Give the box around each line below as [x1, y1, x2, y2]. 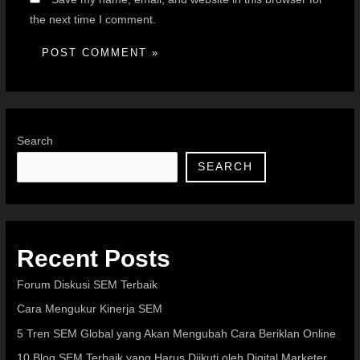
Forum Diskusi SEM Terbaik [17, 278, 158, 291]
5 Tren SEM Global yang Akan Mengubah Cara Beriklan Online [17, 327, 337, 340]
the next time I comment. [29, 14, 156, 27]
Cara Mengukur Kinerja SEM [17, 303, 163, 316]
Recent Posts [17, 244, 171, 272]
